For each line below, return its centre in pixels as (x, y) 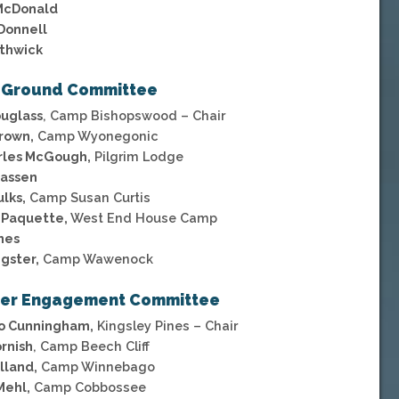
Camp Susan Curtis (89, 198)
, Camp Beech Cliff (92, 346)
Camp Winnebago (97, 366)
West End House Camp (143, 218)
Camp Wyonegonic (97, 136)
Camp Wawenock (97, 259)
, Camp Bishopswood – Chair (134, 116)
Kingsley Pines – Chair (166, 325)
